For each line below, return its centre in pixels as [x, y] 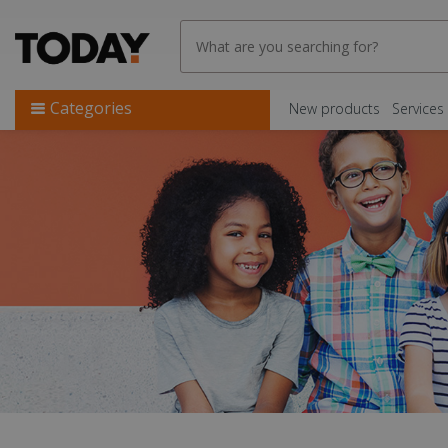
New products [334, 108]
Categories [89, 108]
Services [418, 108]
